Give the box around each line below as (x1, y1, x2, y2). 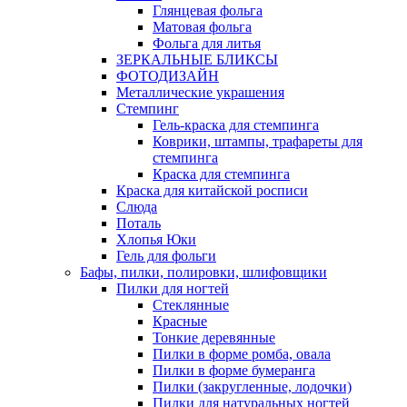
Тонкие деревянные (153, 330, 275, 346)
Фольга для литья (153, 35, 261, 52)
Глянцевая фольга (153, 3, 263, 19)
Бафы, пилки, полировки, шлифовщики (80, 264, 327, 281)
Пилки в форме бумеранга (153, 362, 315, 379)
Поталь (116, 215, 161, 232)
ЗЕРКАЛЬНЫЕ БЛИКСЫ (116, 52, 278, 68)
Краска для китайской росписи (116, 183, 308, 199)
